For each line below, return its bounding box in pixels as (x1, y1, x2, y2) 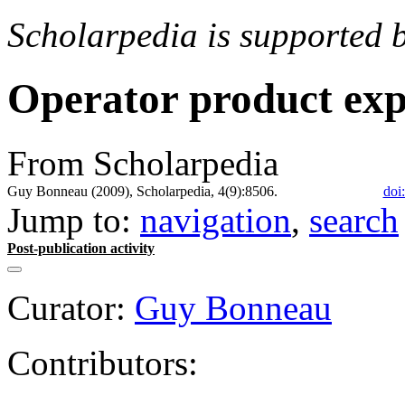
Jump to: (7, 200, 140, 240)
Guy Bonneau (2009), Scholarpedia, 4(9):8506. (7, 183, 278, 199)
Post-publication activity (7, 240, 155, 256)
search (309, 200, 399, 240)
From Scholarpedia (7, 143, 278, 183)
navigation (140, 200, 291, 240)
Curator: (7, 287, 126, 327)
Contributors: (7, 343, 198, 382)
